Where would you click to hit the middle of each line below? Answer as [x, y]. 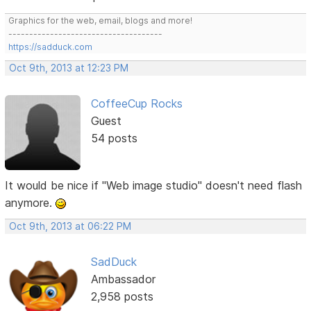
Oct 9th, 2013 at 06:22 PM [70, 226]
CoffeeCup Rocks [136, 103]
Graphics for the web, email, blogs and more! [101, 20]
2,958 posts [122, 296]
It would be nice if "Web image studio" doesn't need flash [154, 185]
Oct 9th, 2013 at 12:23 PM [69, 68]
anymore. [31, 202]
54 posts [114, 138]
